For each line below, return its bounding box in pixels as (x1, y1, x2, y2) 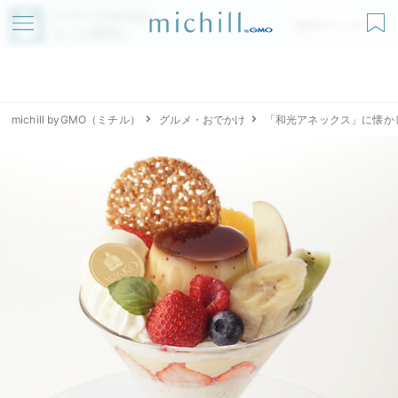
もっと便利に (53, 25, 129, 40)
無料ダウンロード (296, 19, 383, 32)
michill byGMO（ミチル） (12, 113, 140, 126)
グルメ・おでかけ (159, 113, 246, 126)
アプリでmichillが (53, 8, 153, 23)
